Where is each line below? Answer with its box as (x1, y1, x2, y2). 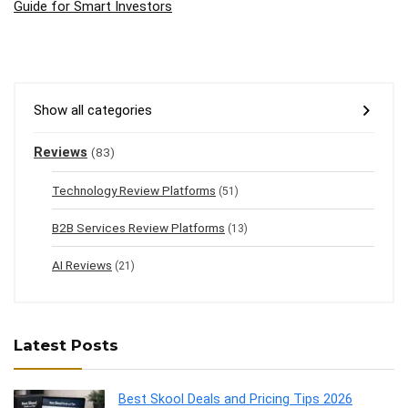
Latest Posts (14, 335, 118, 354)
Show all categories (34, 101, 152, 118)
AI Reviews (52, 257, 112, 272)
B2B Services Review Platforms (52, 219, 225, 235)
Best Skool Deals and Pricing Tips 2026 (118, 391, 352, 406)
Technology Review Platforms (52, 182, 216, 198)
